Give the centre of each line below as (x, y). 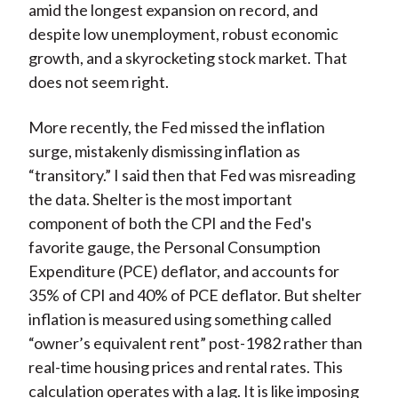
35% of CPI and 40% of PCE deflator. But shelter (195, 295)
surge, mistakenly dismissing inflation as (164, 151)
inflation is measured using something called (179, 319)
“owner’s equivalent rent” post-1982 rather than (195, 343)
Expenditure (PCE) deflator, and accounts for (183, 271)
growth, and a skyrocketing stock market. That (187, 58)
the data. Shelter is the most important (160, 199)
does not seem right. (98, 82)
